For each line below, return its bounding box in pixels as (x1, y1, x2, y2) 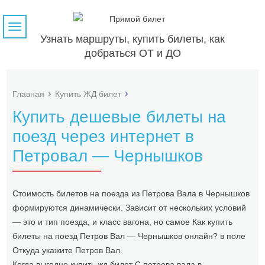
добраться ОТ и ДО (84, 47, 181, 59)
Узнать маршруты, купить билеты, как (40, 33, 225, 45)
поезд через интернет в (12, 127, 195, 146)
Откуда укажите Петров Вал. (12, 245, 123, 255)
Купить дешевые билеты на (12, 108, 227, 126)
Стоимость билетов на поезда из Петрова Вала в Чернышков (12, 189, 250, 198)
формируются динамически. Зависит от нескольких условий (12, 203, 247, 212)
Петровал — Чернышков (12, 147, 203, 165)
